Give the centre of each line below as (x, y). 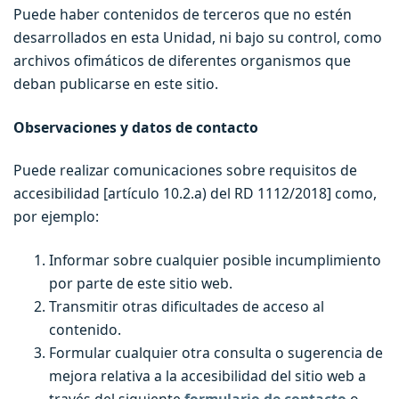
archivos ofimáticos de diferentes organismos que (182, 61)
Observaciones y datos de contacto (136, 127)
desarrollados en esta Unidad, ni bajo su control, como (198, 38)
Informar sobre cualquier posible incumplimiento (215, 260)
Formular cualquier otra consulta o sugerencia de (216, 352)
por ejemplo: (56, 217)
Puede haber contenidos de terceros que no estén (183, 15)
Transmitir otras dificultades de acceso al (187, 306)
